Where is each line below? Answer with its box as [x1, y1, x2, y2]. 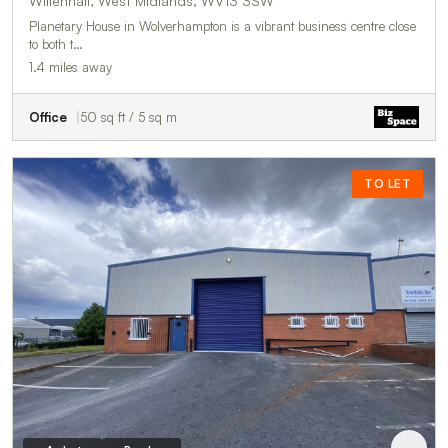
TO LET [364, 175, 411, 191]
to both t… [29, 35, 83, 52]
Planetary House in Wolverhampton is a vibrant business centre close [29, 17, 416, 34]
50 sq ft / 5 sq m [80, 108, 177, 125]
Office [29, 108, 67, 125]
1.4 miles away [29, 58, 112, 75]
